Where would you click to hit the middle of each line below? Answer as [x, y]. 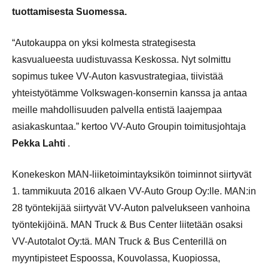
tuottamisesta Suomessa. [69, 11]
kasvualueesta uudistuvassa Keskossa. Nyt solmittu [121, 59]
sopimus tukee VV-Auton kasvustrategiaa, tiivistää [118, 76]
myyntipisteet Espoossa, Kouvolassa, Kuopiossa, [116, 258]
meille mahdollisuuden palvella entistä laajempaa [117, 109]
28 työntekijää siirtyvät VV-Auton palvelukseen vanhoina [131, 208]
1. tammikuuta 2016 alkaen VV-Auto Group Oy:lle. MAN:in [134, 191]
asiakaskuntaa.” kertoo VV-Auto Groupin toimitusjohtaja [129, 126]
